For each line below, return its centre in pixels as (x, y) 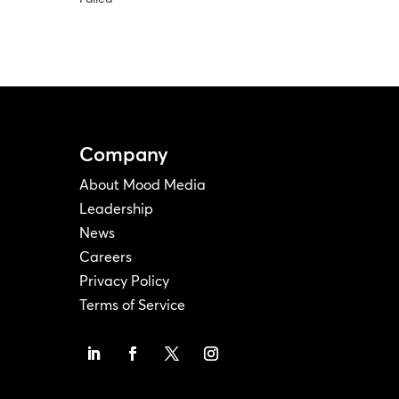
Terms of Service (133, 304)
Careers (106, 256)
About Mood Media (143, 184)
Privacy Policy (125, 280)
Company (124, 154)
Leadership (117, 208)
